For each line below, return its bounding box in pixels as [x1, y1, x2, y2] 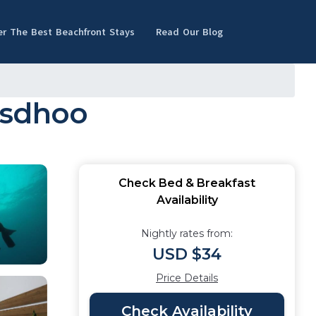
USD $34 [152, 245, 221, 264]
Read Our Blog [156, 25, 223, 39]
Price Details [156, 272, 218, 284]
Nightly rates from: [141, 227, 233, 240]
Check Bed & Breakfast [119, 176, 255, 190]
